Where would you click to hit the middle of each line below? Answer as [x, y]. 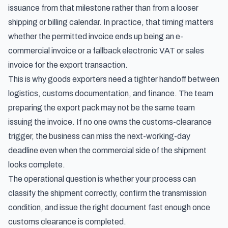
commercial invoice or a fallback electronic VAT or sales [106, 51]
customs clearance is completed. [67, 222]
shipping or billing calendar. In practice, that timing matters [111, 22]
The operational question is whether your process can [102, 179]
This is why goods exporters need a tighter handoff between [114, 79]
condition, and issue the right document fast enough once [109, 207]
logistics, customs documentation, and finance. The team [111, 93]
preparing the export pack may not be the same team [102, 108]
